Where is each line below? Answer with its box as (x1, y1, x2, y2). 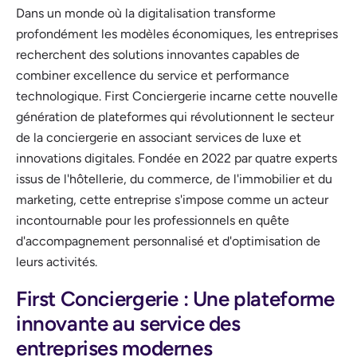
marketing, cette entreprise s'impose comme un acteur (16, 191, 328, 207)
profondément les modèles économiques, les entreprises (16, 25, 338, 41)
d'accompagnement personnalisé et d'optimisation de (16, 233, 320, 249)
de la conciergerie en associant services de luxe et (16, 129, 301, 145)
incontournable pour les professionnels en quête (16, 212, 289, 228)
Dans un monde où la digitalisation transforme (16, 5, 276, 21)
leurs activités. (16, 253, 97, 269)
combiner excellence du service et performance (16, 67, 289, 83)
